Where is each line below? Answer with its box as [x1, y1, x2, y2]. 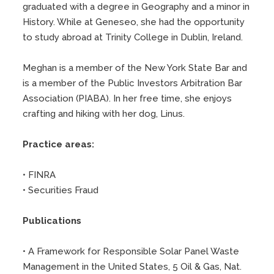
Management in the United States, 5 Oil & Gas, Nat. [23, 261, 242, 272]
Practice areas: [23, 138, 95, 150]
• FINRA [23, 169, 56, 180]
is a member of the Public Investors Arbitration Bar [23, 77, 243, 89]
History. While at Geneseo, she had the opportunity [23, 16, 245, 28]
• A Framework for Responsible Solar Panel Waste [23, 245, 240, 257]
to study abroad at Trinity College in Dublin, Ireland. [23, 31, 243, 43]
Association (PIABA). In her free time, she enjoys [23, 92, 232, 104]
